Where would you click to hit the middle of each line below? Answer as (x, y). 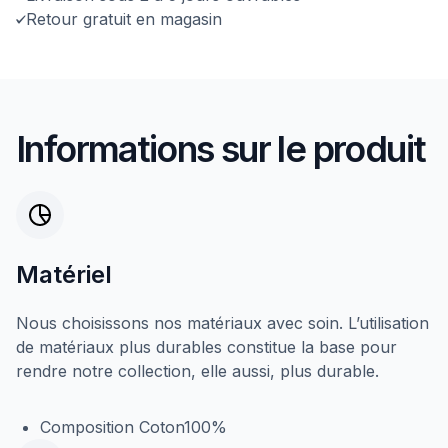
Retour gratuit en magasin (124, 18)
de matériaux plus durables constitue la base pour (206, 346)
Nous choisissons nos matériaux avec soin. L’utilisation (222, 322)
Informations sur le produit (221, 148)
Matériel (64, 274)
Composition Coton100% (133, 426)
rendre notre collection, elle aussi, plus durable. (197, 370)
